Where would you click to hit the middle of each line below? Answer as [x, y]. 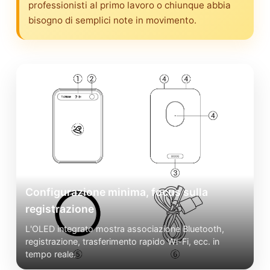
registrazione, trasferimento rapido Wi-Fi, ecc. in [122, 242]
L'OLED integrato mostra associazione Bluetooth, [125, 229]
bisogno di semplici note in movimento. [112, 20]
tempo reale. [51, 254]
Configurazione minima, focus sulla [117, 192]
